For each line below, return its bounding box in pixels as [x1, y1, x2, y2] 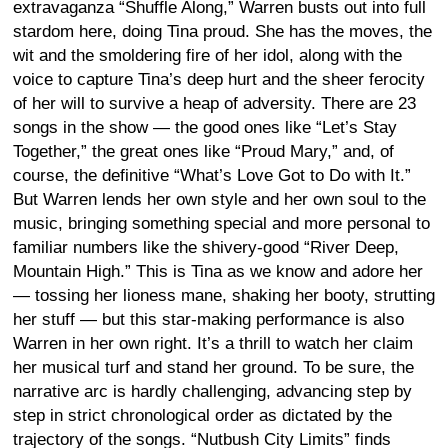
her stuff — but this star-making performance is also [13, 309, 404, 329]
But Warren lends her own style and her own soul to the [13, 189, 426, 209]
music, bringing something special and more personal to [13, 213, 430, 233]
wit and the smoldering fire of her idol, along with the [13, 45, 402, 65]
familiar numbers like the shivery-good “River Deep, [13, 237, 399, 257]
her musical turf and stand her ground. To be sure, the [13, 357, 414, 377]
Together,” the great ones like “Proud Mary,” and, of [13, 141, 394, 161]
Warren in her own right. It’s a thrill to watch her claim [13, 333, 413, 353]
